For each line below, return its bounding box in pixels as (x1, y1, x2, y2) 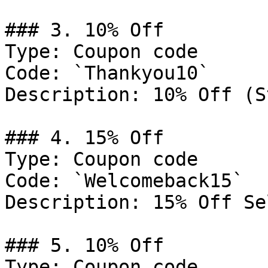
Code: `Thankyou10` (5, 62, 209, 84)
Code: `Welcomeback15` (5, 170, 243, 191)
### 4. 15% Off (5, 127, 164, 148)
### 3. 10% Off (5, 19, 164, 41)
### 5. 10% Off (5, 234, 164, 256)
